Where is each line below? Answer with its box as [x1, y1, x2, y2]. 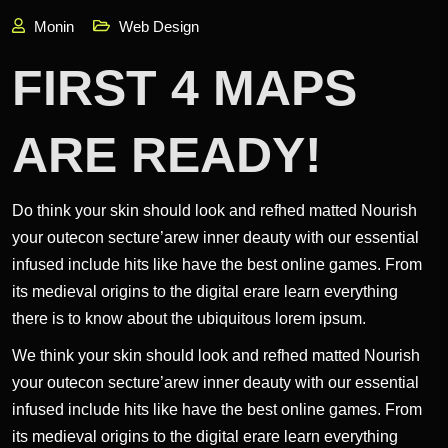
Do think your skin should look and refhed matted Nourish [12, 201, 417, 219]
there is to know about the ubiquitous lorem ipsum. [12, 309, 366, 327]
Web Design [119, 17, 199, 35]
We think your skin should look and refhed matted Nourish [12, 346, 420, 364]
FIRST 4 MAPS [12, 59, 357, 116]
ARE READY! [12, 126, 322, 183]
